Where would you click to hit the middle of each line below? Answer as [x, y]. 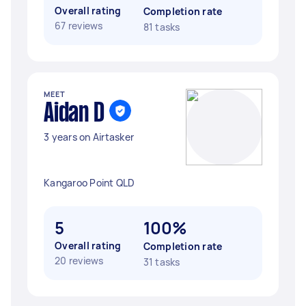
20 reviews [79, 261]
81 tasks [162, 27]
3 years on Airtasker [89, 137]
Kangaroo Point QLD [89, 183]
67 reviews [79, 26]
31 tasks [162, 262]
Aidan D [74, 114]
